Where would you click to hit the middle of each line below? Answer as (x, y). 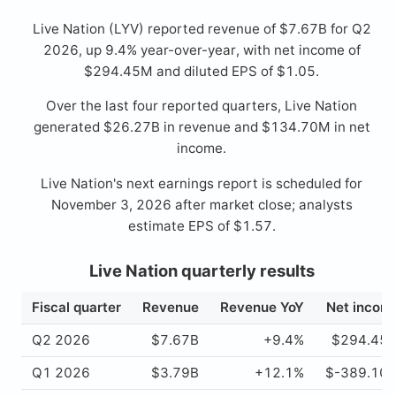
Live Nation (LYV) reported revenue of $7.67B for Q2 (202, 29)
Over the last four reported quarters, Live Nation (202, 106)
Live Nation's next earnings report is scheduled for (202, 183)
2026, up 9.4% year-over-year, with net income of (202, 50)
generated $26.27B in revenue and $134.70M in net (202, 127)
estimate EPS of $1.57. (202, 225)
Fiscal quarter (76, 308)
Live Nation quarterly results (202, 270)
